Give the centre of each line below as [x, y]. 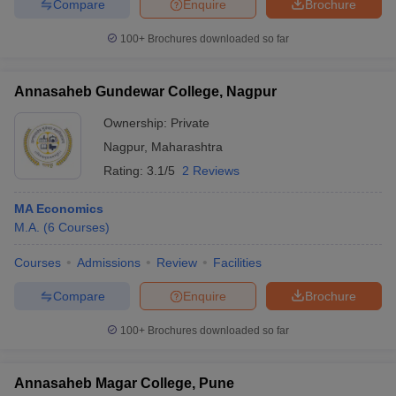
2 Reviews [211, 171]
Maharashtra [187, 147]
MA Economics [59, 209]
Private [190, 123]
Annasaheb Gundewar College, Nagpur [145, 91]
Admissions [109, 263]
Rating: [125, 171]
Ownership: [137, 123]
